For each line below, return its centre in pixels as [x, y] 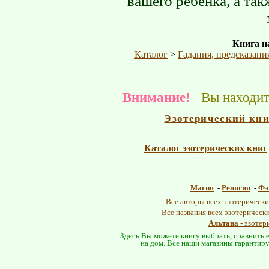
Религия [236, 188]
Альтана [223, 223]
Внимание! [156, 98]
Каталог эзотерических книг [206, 148]
